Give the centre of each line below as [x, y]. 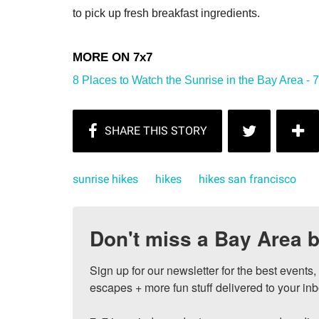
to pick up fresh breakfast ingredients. [166, 13]
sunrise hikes [105, 179]
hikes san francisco [247, 179]
